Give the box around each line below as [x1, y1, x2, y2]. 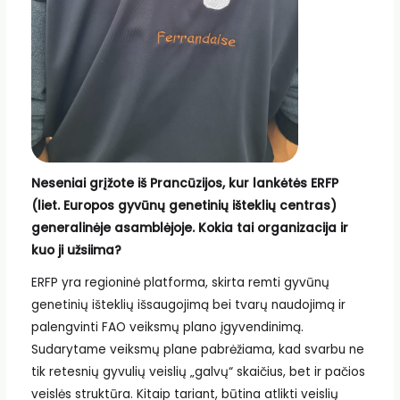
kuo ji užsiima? [30, 242, 121, 260]
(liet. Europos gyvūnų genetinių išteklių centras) [30, 197, 337, 215]
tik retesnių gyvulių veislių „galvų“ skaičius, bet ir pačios [30, 362, 365, 380]
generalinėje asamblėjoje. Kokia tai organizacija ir [30, 220, 348, 237]
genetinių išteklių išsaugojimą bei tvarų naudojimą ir [30, 296, 346, 313]
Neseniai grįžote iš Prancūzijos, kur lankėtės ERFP [30, 175, 338, 193]
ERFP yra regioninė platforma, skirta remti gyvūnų [30, 273, 329, 291]
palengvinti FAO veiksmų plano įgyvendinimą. [30, 318, 304, 336]
